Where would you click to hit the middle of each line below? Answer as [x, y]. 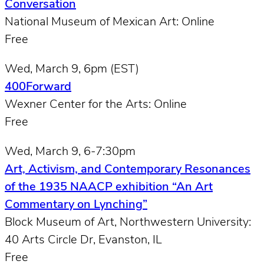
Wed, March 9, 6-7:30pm [70, 152]
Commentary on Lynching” [76, 205]
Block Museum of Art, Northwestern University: [128, 222]
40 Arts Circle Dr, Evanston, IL [83, 240]
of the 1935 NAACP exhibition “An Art [109, 187]
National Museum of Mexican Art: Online [110, 22]
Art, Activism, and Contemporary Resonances [128, 169]
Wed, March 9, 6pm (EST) [72, 69]
